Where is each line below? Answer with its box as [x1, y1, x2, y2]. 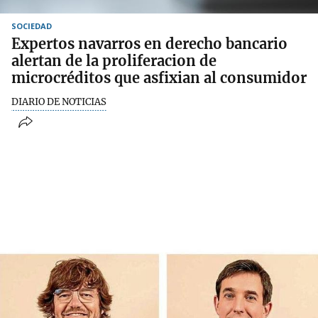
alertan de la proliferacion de [11, 51, 216, 70]
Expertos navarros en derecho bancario [11, 34, 287, 53]
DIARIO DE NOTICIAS [11, 95, 106, 108]
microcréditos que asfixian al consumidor [11, 68, 307, 87]
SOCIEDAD [11, 20, 52, 31]
